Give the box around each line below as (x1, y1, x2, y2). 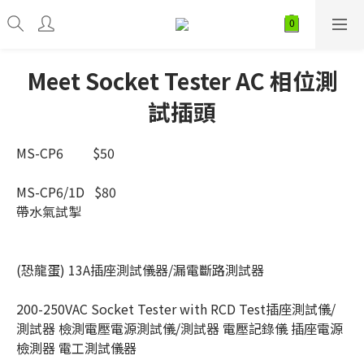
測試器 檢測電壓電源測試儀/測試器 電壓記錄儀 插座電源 (16, 318, 343, 338)
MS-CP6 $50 (16, 143, 115, 162)
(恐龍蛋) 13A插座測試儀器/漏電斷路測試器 (16, 260, 264, 279)
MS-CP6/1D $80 (16, 182, 116, 201)
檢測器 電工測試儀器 (16, 338, 136, 357)
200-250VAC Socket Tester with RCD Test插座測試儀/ (16, 299, 336, 318)
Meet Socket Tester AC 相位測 (26, 64, 338, 97)
